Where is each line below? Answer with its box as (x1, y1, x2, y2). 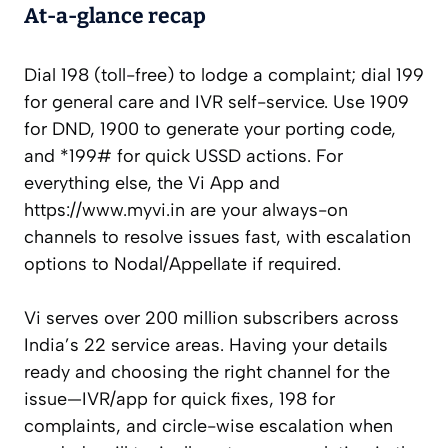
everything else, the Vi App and (24, 172, 280, 195)
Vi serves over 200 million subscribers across (24, 307, 399, 330)
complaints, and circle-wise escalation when (24, 415, 393, 438)
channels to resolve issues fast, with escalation (24, 226, 411, 249)
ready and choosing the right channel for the (24, 361, 390, 384)
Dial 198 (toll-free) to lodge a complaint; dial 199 (24, 64, 424, 87)
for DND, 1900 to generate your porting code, (24, 118, 396, 141)
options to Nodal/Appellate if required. (24, 253, 341, 276)
